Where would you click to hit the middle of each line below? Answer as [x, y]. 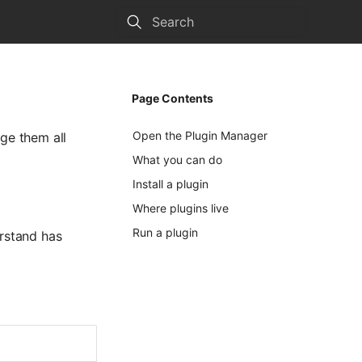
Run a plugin [165, 232]
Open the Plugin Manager [200, 135]
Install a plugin [170, 184]
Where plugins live [181, 208]
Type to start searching [209, 51]
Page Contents [173, 98]
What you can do [177, 160]
